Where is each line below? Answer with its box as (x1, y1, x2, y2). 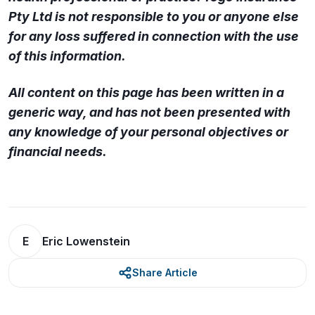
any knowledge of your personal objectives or (8, 124, 288, 139)
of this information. (8, 49, 126, 63)
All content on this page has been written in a (8, 85, 284, 100)
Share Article (131, 266, 198, 278)
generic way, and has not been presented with (8, 105, 290, 120)
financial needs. (8, 144, 107, 159)
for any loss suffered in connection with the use (8, 29, 299, 44)
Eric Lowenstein (42, 234, 130, 248)
